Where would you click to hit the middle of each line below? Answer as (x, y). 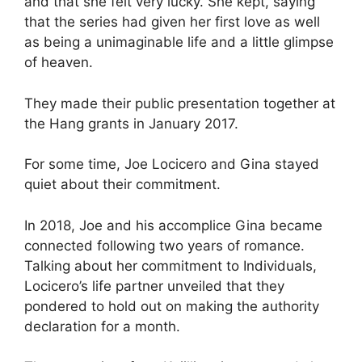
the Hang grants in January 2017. (131, 123)
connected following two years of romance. (164, 245)
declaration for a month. (102, 326)
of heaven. (59, 62)
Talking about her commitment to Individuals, (170, 265)
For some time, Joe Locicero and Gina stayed (172, 164)
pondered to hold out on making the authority (172, 306)
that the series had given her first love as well (172, 22)
